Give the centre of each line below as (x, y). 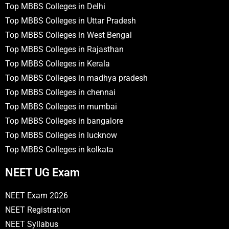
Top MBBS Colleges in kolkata (59, 149)
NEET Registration (38, 210)
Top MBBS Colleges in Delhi (55, 6)
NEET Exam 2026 (37, 195)
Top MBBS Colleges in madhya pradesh (76, 78)
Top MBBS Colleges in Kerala (58, 63)
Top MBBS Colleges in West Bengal (68, 35)
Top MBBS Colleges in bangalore (64, 121)
